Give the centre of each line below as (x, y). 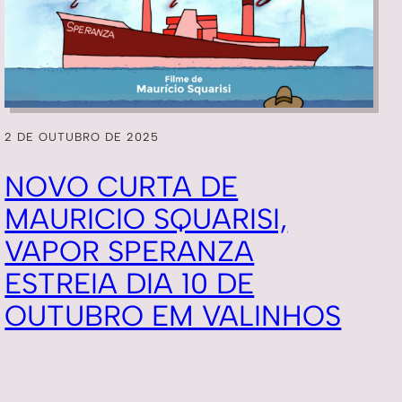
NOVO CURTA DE (122, 186)
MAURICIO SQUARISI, (146, 218)
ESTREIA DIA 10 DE (130, 283)
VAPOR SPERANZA (130, 251)
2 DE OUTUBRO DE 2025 (82, 137)
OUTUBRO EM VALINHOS (173, 315)
